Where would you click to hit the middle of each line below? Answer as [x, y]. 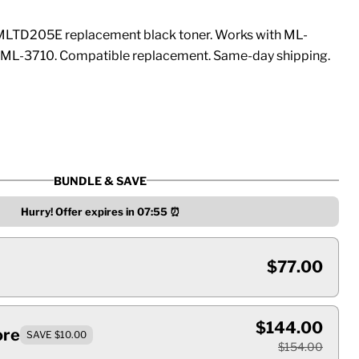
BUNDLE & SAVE [101, 180]
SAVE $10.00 [56, 335]
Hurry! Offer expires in [79, 211]
